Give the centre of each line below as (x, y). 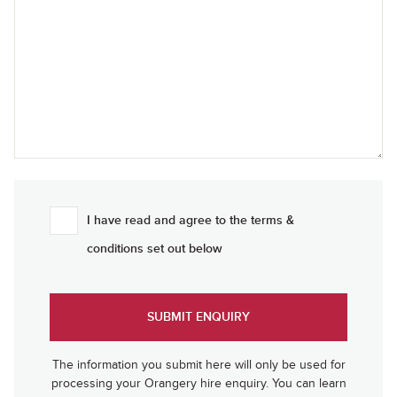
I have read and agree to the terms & (191, 220)
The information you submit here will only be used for (198, 365)
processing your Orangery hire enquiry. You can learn (198, 383)
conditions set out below (155, 249)
